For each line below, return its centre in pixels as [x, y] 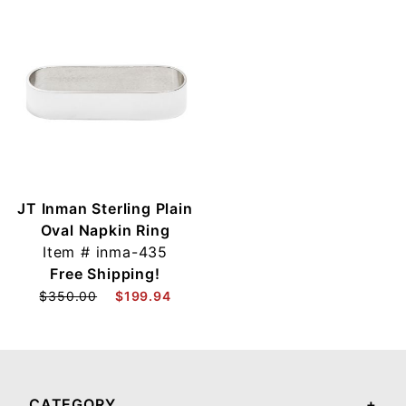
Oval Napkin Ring [105, 230]
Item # [69, 251]
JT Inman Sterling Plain [105, 208]
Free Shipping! [105, 273]
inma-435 [131, 251]
